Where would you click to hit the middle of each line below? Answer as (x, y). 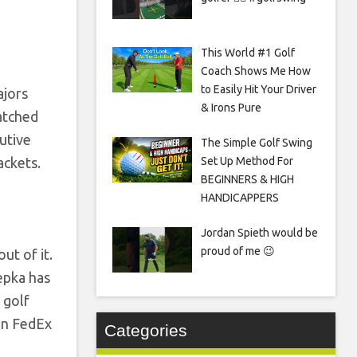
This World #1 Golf (247, 53)
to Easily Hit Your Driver (258, 90)
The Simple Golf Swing (256, 143)
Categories (146, 331)
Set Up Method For (247, 161)
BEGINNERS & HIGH (247, 180)
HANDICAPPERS (239, 198)
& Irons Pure (231, 108)
